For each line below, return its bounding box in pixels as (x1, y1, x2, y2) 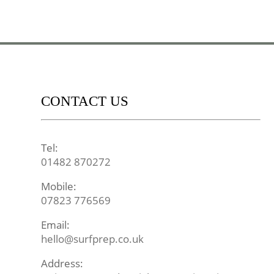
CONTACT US (41, 93, 129, 109)
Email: (41, 218, 70, 232)
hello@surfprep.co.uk (41, 232, 144, 246)
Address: (41, 256, 84, 271)
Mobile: (41, 179, 77, 194)
